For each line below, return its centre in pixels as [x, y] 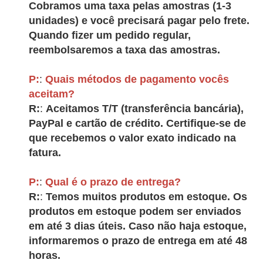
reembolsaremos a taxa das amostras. [124, 50]
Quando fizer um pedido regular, [109, 35]
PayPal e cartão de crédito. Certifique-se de [137, 123]
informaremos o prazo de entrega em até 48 [138, 241]
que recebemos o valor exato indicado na [132, 138]
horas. [44, 255]
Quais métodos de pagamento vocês [137, 79]
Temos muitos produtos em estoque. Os [146, 197]
